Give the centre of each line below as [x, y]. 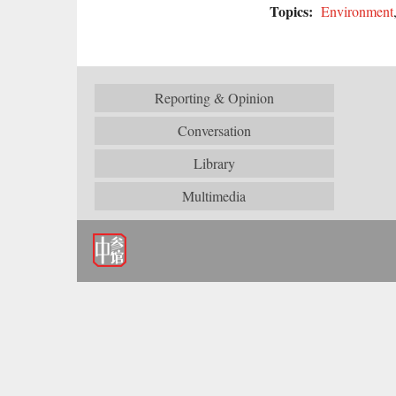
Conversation [214, 130]
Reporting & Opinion [214, 98]
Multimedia [214, 196]
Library [214, 163]
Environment [357, 11]
